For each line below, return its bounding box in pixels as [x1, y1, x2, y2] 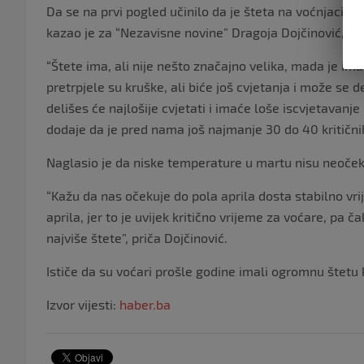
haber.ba [119, 297, 171, 313]
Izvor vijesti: [46, 297, 119, 313]
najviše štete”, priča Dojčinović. [46, 230, 227, 246]
